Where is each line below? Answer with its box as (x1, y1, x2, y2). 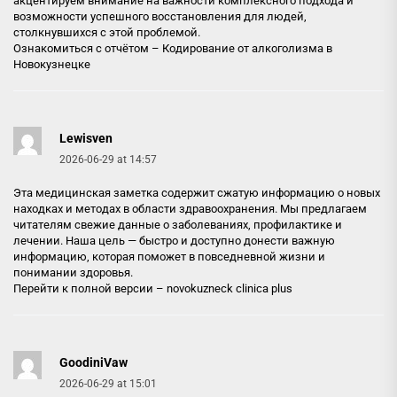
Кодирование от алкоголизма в (162, 41, 332, 55)
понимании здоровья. (13, 265, 133, 279)
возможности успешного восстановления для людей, (13, 9, 307, 23)
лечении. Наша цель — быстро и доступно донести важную (13, 233, 335, 247)
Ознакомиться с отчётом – (13, 41, 162, 55)
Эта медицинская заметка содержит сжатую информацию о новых (13, 185, 380, 199)
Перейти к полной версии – (13, 281, 167, 295)
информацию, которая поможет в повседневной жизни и (13, 249, 325, 263)
